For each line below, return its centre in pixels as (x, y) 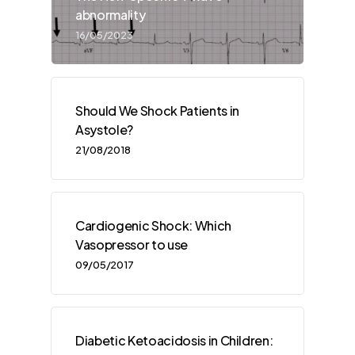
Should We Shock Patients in (157, 111)
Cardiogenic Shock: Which (153, 226)
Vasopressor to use (132, 245)
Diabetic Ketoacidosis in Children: (174, 341)
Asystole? (104, 130)
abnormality (111, 15)
